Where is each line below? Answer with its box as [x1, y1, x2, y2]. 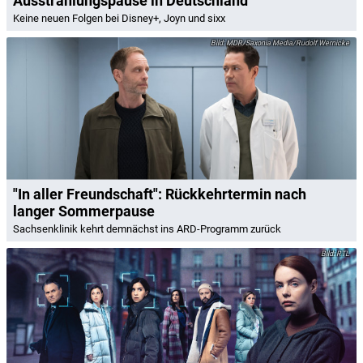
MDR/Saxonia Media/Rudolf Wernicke [224, 39, 349, 48]
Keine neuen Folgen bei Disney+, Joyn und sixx [13, 12, 225, 25]
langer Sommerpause [13, 202, 155, 220]
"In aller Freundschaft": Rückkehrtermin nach [13, 185, 306, 203]
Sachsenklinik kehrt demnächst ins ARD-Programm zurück [13, 222, 281, 235]
